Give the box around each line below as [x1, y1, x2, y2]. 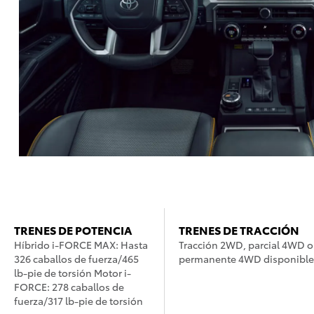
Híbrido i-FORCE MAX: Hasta [14, 238, 148, 252]
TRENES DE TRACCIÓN [179, 221, 299, 238]
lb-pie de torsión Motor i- [14, 266, 131, 280]
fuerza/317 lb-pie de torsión [14, 294, 143, 308]
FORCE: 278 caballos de [14, 280, 124, 294]
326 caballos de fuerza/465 [14, 252, 139, 266]
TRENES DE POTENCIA [14, 221, 132, 238]
